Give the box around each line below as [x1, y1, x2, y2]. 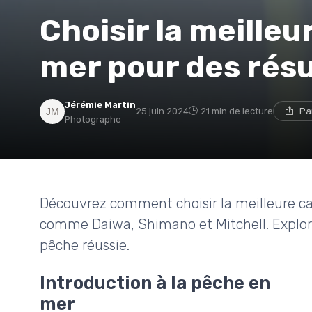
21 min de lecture [201, 106, 273, 117]
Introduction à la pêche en [40, 272, 270, 294]
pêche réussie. [40, 237, 130, 254]
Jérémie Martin [65, 100, 136, 111]
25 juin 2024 [136, 106, 189, 117]
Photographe [65, 114, 121, 125]
